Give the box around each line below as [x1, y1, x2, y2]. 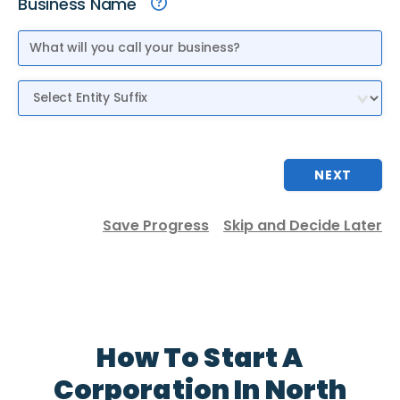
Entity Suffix [17, 79, 95, 100]
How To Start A [96, 339, 304, 378]
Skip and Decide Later [223, 214, 382, 236]
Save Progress [103, 214, 209, 236]
